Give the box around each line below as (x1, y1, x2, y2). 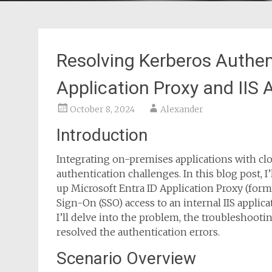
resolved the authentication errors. (56, 226, 220, 238)
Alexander (160, 104, 203, 115)
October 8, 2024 (70, 104, 135, 115)
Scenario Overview (56, 248, 196, 268)
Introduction (56, 125, 148, 145)
